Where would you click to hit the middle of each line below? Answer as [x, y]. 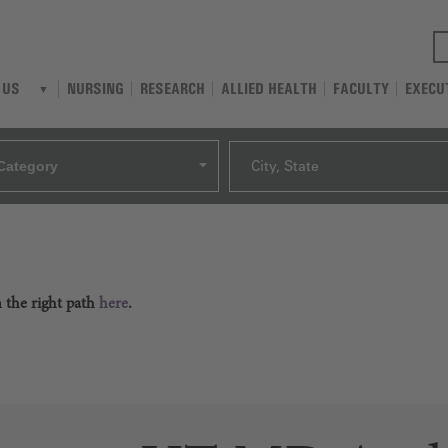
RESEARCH [172, 88]
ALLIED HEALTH [269, 88]
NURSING [95, 88]
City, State [285, 167]
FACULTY [361, 88]
